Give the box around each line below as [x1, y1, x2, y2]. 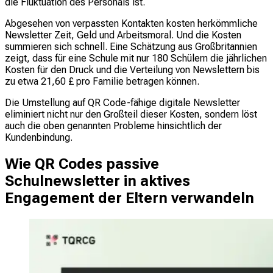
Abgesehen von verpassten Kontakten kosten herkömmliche [5, 18, 258, 30]
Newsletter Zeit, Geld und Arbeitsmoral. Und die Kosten [5, 29, 241, 41]
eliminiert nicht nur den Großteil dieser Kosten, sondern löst [5, 108, 257, 121]
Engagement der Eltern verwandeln [5, 190, 254, 207]
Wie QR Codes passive [5, 155, 159, 173]
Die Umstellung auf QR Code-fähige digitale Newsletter [5, 97, 240, 109]
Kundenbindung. [5, 132, 73, 144]
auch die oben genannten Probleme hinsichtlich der [5, 120, 222, 132]
